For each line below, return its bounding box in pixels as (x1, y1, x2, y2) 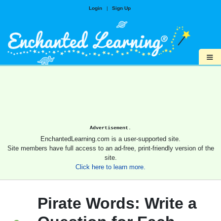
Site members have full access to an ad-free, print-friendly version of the (7, 145, 214, 152)
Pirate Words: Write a (37, 194, 197, 213)
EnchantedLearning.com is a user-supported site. (40, 135, 181, 143)
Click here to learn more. (75, 163, 146, 171)
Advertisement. (90, 125, 131, 131)
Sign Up (111, 5, 131, 11)
